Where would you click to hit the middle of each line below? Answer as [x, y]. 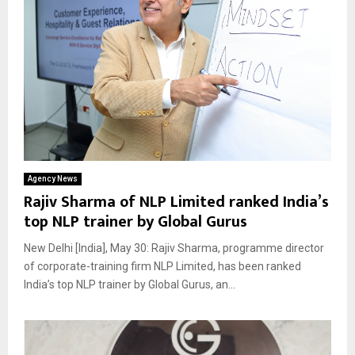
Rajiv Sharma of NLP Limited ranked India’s [176, 202]
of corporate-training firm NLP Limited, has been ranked [162, 266]
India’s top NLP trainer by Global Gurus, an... [130, 284]
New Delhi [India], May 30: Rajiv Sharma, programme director [174, 248]
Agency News [53, 178]
